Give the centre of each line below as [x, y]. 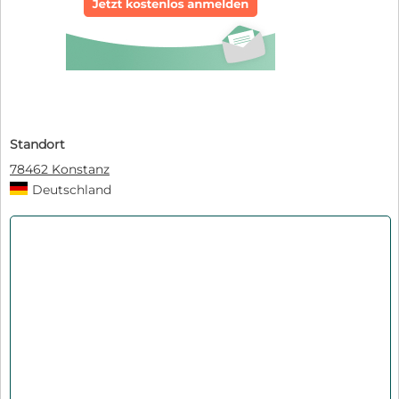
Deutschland [72, 190]
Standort [37, 145]
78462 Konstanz [60, 170]
